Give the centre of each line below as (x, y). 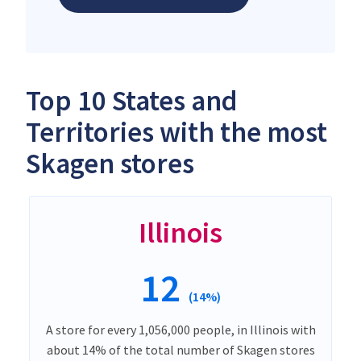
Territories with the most (176, 132)
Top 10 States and (132, 100)
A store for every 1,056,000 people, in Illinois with (180, 329)
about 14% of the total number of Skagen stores (180, 349)
